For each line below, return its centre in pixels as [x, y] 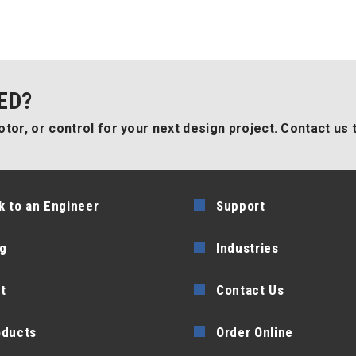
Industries [248, 248]
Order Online [255, 332]
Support [241, 205]
